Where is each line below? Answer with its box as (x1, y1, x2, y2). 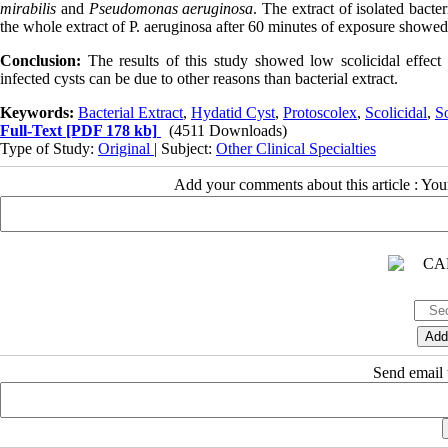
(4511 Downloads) (169, 121, 287, 139)
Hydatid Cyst (191, 103, 275, 121)
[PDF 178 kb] (62, 121, 157, 139)
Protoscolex (283, 103, 357, 121)
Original (98, 139, 154, 157)
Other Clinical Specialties (216, 139, 376, 157)
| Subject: (154, 139, 216, 157)
